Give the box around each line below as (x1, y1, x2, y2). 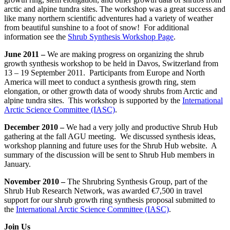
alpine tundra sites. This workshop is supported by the (4, 96, 182, 105)
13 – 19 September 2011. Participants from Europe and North (4, 68, 205, 78)
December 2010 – (4, 123, 66, 132)
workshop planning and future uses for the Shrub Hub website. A (4, 141, 217, 150)
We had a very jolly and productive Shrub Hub (66, 123, 218, 132)
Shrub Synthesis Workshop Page (68, 32, 174, 42)
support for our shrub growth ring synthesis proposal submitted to (4, 196, 215, 205)
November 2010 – (4, 177, 67, 186)
